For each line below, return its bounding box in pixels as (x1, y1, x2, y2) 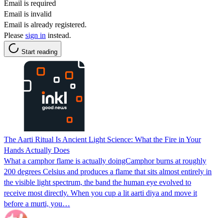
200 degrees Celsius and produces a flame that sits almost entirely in (4, 167, 212, 176)
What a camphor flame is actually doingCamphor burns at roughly (4, 156, 206, 165)
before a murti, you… (4, 199, 70, 208)
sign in (25, 31, 46, 39)
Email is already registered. (4, 20, 87, 29)
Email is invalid (4, 9, 52, 18)
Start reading (21, 48, 57, 55)
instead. (46, 31, 71, 39)
